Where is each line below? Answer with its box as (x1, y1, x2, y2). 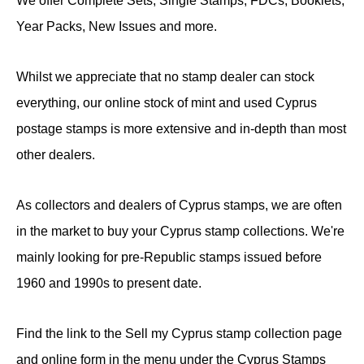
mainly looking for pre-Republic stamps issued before (16, 249, 322, 264)
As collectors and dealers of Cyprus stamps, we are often (16, 197, 342, 212)
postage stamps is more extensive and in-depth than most (16, 121, 346, 136)
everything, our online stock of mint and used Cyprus (16, 95, 317, 110)
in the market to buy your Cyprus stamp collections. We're (16, 223, 344, 238)
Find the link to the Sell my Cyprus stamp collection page (16, 326, 342, 340)
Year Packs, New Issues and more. (16, 19, 217, 33)
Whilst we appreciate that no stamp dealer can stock (16, 69, 314, 84)
